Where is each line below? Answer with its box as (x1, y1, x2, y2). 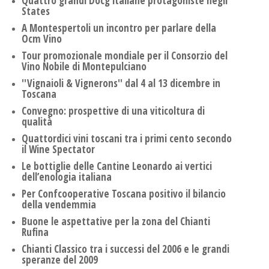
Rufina (22, 225, 49, 240)
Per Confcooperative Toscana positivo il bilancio (22, 187, 226, 201)
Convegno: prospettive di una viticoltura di (22, 104, 205, 118)
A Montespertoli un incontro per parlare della (22, 21, 216, 35)
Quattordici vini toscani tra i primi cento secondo (22, 131, 232, 146)
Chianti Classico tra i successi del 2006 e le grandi (22, 242, 229, 256)
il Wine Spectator (22, 142, 95, 157)
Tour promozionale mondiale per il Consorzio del (22, 49, 228, 63)
